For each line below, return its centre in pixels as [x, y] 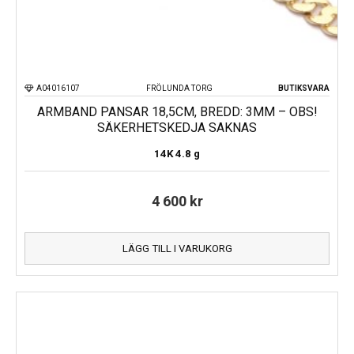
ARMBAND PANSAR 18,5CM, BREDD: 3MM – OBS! [177, 111]
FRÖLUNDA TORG [179, 88]
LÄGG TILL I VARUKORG [177, 248]
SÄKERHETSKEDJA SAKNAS [177, 127]
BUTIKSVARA [304, 88]
